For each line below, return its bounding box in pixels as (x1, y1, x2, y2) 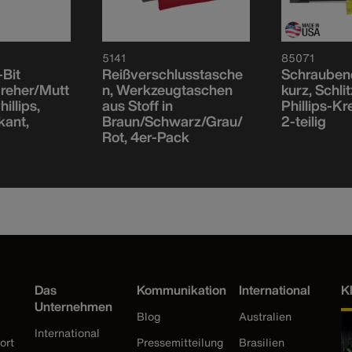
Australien (239, 307, 291, 324)
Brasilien (239, 333, 284, 350)
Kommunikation (137, 280, 226, 299)
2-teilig (281, 110, 326, 131)
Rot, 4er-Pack (102, 126, 189, 147)
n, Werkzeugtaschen (102, 79, 233, 100)
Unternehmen (35, 296, 112, 316)
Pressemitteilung (137, 333, 223, 350)
